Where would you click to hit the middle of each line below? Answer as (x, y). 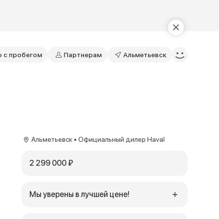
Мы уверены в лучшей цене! (79, 194)
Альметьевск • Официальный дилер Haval (98, 139)
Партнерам (83, 55)
